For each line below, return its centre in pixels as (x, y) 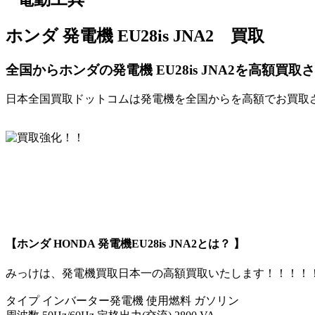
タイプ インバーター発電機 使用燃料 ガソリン (122, 300)
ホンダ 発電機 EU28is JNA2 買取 (135, 36)
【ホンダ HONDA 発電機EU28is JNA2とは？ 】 (125, 243)
